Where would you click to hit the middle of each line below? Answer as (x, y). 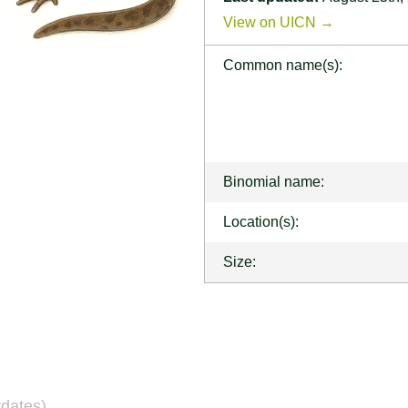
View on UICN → (279, 22)
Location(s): (261, 221)
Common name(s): (283, 65)
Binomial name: (274, 181)
